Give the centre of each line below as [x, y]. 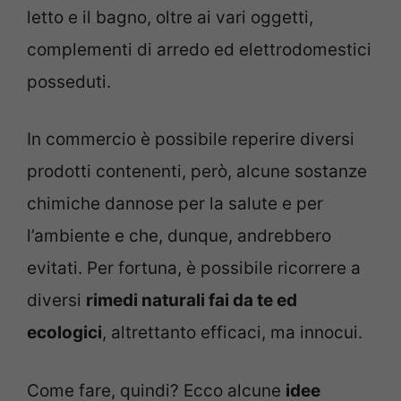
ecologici [64, 333]
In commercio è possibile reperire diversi [191, 140]
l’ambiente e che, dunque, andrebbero [179, 236]
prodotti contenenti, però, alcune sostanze [197, 172]
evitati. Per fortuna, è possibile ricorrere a [194, 269]
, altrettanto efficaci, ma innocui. [232, 333]
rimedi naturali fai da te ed [192, 301]
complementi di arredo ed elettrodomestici [199, 49]
